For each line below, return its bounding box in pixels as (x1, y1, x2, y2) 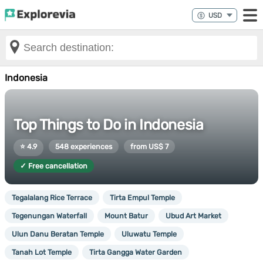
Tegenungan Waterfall (12, 211, 87, 220)
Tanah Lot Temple (12, 248, 72, 257)
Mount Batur (104, 211, 148, 220)
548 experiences (55, 142, 112, 151)
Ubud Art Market (166, 211, 221, 220)
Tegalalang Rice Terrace (12, 193, 92, 202)
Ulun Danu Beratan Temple (12, 230, 104, 238)
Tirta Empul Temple (110, 193, 175, 202)
